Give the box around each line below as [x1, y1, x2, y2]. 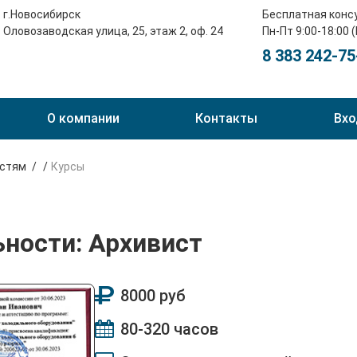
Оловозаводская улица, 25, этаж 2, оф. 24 [2, 25, 223, 37]
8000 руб [120, 286, 186, 305]
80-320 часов [120, 320, 218, 339]
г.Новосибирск [2, 8, 80, 21]
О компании [46, 111, 120, 126]
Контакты [195, 111, 257, 126]
